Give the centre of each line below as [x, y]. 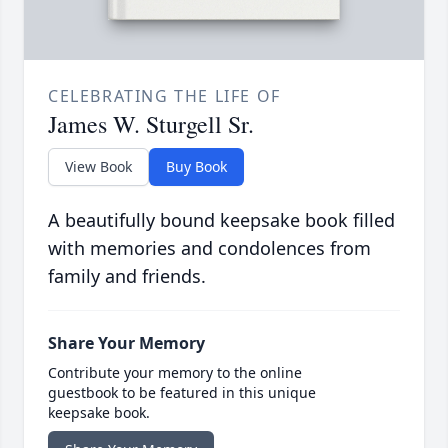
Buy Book [196, 166]
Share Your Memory [126, 342]
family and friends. [127, 275]
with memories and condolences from [209, 247]
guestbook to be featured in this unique [182, 392]
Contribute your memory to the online [175, 372]
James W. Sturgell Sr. [151, 123]
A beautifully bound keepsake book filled [221, 219]
